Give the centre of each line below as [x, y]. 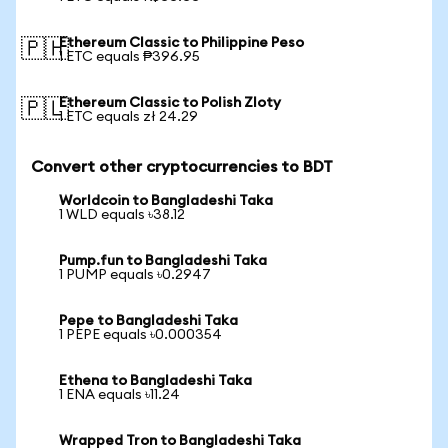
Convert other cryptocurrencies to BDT [182, 167]
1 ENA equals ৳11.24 [119, 395]
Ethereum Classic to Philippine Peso [181, 43]
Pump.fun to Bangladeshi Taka [163, 261]
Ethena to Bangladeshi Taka [155, 381]
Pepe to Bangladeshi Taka [148, 321]
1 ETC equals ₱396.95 [129, 57]
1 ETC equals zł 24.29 [128, 117]
